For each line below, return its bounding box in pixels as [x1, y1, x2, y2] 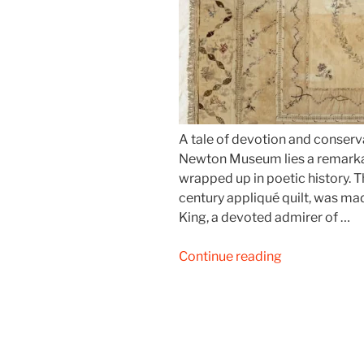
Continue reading [179, 249, 282, 265]
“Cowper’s [281, 248, 343, 264]
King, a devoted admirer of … [179, 210, 350, 226]
